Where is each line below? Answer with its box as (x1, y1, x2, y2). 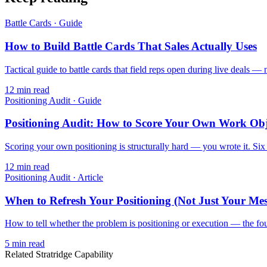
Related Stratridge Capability (5, 249, 113, 260)
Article (77, 172, 103, 182)
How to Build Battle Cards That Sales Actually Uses (5, 39, 257, 52)
